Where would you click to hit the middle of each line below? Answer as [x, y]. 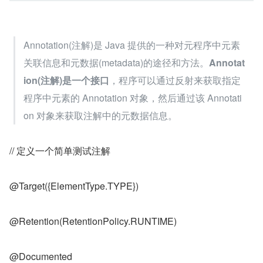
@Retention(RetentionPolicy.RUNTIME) [93, 221]
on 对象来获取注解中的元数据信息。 [100, 115]
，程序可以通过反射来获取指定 [175, 80]
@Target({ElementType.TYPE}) [74, 186]
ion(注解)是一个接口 [66, 80]
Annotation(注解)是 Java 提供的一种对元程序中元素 [132, 45]
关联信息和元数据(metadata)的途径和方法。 [116, 63]
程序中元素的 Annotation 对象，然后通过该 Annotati [133, 98]
